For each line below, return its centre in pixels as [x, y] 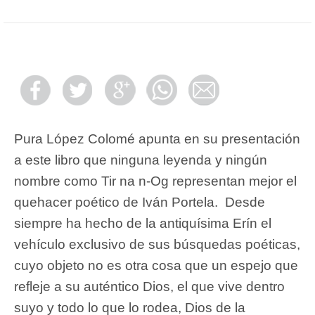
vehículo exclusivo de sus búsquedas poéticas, [157, 244]
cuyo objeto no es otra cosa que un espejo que [156, 265]
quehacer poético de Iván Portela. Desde [140, 202]
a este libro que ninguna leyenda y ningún [141, 160]
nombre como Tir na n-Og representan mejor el [155, 181]
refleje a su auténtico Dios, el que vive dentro [149, 286]
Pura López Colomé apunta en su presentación [157, 139]
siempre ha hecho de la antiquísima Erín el [143, 223]
